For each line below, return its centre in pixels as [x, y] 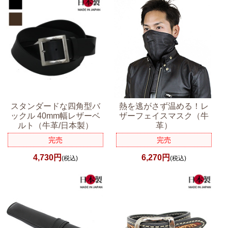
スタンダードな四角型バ [56, 106]
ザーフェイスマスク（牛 [164, 116]
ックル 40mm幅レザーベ [56, 116]
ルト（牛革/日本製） [56, 125]
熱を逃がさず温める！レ [164, 106]
